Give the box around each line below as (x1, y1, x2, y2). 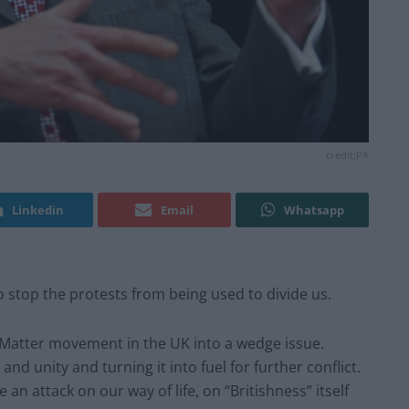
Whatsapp (283, 202, 344, 219)
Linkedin (12, 202, 64, 219)
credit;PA (326, 148, 369, 163)
